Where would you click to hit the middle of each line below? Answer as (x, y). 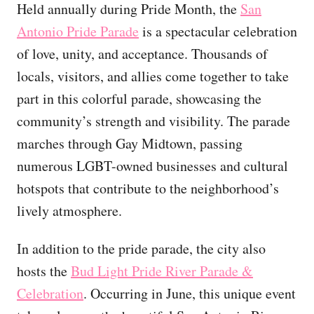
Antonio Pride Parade (78, 32)
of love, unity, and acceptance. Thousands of (142, 54)
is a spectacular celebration (218, 32)
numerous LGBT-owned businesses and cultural (152, 166)
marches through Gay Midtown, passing (130, 144)
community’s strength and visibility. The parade (153, 121)
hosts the (44, 271)
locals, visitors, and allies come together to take (153, 76)
